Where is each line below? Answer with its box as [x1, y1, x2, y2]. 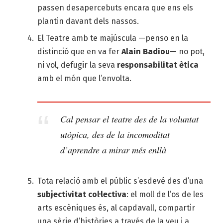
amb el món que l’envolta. [37, 73, 131, 83]
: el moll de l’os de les [126, 190, 204, 200]
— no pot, [170, 46, 205, 56]
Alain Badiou [119, 46, 170, 56]
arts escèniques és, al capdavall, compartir [37, 203, 195, 213]
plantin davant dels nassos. [37, 16, 139, 26]
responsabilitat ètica [117, 60, 199, 70]
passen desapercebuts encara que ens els [37, 2, 193, 12]
